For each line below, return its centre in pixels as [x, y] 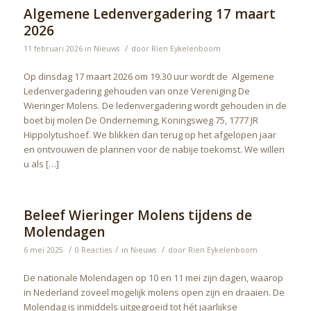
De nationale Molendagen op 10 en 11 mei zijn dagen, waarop [153, 278]
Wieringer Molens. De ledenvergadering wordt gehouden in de [155, 106]
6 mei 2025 [43, 250]
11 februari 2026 [53, 49]
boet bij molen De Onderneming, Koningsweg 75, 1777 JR [141, 120]
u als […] [41, 164]
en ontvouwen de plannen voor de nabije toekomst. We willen [154, 150]
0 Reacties [93, 250]
